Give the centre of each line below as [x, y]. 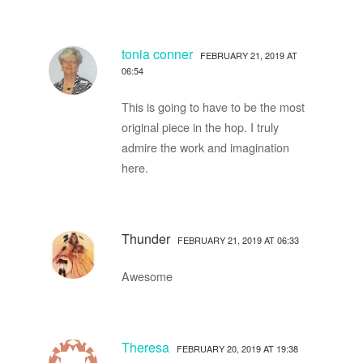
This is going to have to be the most [213, 106]
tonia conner [157, 53]
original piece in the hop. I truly [200, 126]
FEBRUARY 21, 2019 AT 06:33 [238, 239]
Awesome [147, 275]
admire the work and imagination [205, 147]
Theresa [145, 347]
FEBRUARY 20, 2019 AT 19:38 [237, 348]
